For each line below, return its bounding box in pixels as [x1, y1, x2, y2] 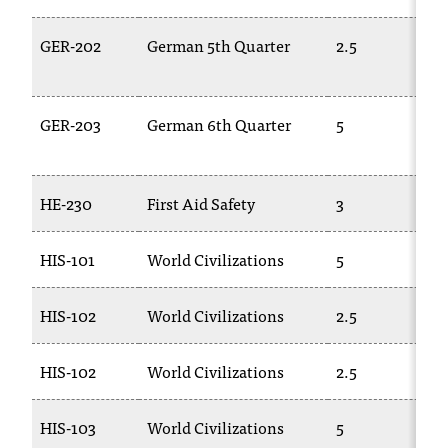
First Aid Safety [147, 190, 255, 216]
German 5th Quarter [147, 32, 290, 58]
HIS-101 [40, 246, 95, 272]
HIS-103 [40, 414, 96, 440]
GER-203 [40, 111, 101, 137]
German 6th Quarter [147, 111, 291, 137]
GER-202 [40, 32, 101, 58]
